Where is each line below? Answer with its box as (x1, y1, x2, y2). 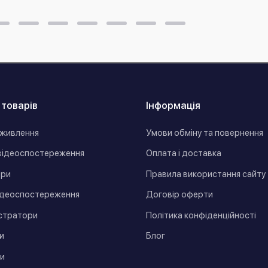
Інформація (146, 99, 200, 111)
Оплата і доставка (146, 148, 221, 159)
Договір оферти (146, 189, 213, 200)
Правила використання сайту (146, 168, 266, 179)
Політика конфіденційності (146, 209, 256, 221)
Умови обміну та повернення (146, 127, 263, 138)
